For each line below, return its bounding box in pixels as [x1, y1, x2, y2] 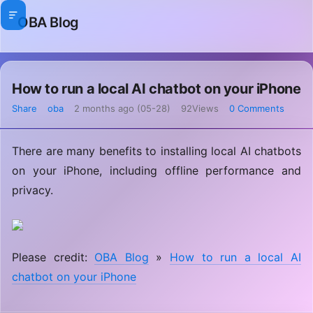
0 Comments [229, 103, 284, 114]
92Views [181, 103, 219, 114]
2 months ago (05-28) [74, 103, 170, 114]
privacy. [12, 183, 53, 197]
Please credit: [12, 250, 95, 264]
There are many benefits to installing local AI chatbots [12, 144, 301, 158]
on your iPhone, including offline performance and [12, 163, 301, 177]
